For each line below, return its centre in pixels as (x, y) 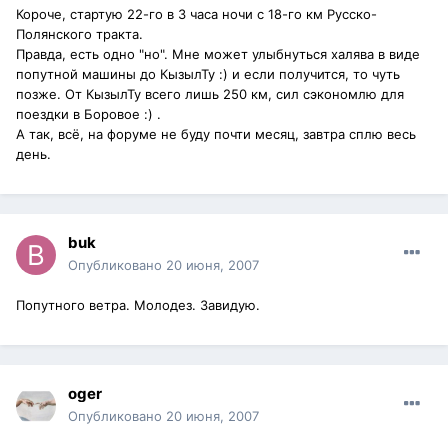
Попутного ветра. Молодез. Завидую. (138, 305)
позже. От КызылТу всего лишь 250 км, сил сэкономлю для (210, 94)
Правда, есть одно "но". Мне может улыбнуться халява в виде (218, 54)
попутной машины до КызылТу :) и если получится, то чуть (208, 74)
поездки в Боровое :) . (88, 114)
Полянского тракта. (79, 34)
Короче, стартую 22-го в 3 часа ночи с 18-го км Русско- (196, 14)
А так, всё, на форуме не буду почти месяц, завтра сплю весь (216, 134)
